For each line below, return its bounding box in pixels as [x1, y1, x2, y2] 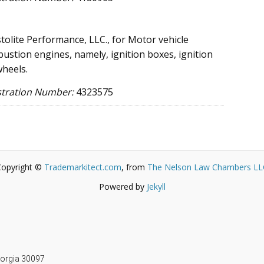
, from [121, 161, 147, 173]
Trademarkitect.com [44, 161, 121, 173]
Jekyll [146, 180, 166, 192]
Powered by [98, 180, 147, 192]
